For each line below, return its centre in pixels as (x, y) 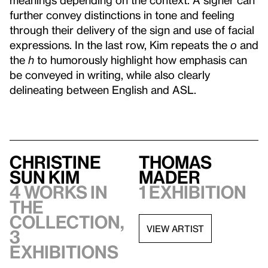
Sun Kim (45, 177)
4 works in (59, 192)
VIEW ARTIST (175, 228)
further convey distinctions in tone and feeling (122, 15)
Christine (55, 162)
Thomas (175, 162)
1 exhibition (193, 192)
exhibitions (64, 252)
